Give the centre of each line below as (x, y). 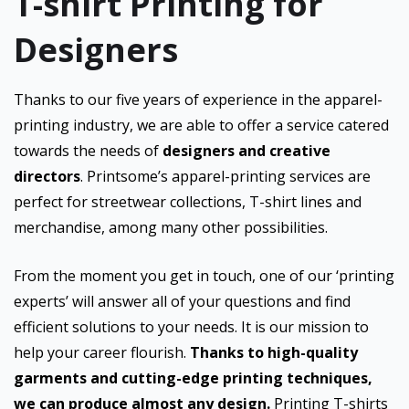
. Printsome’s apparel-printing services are (225, 176)
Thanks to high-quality (274, 352)
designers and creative (246, 151)
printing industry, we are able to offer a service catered (201, 125)
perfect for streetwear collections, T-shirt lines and (188, 202)
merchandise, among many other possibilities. (171, 227)
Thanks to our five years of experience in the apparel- (198, 100)
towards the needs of (88, 151)
